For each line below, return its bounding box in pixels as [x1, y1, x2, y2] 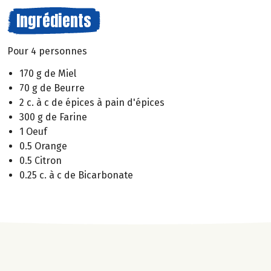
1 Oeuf [19, 125, 47, 137]
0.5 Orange [19, 140, 67, 152]
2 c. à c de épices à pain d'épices [19, 96, 165, 108]
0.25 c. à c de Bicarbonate [19, 169, 133, 181]
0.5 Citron [19, 154, 62, 166]
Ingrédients [16, 8, 91, 33]
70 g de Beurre [19, 82, 85, 94]
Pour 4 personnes [7, 45, 87, 57]
